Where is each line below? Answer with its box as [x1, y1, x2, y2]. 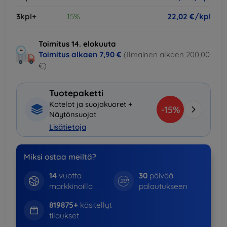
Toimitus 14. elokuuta [39, 39, 116, 49]
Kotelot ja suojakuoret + [49, 99, 132, 109]
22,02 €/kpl [167, 11, 211, 21]
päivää [147, 171, 173, 181]
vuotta [56, 171, 82, 181]
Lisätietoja [49, 122, 86, 132]
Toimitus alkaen [39, 49, 99, 59]
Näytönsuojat [49, 109, 96, 119]
